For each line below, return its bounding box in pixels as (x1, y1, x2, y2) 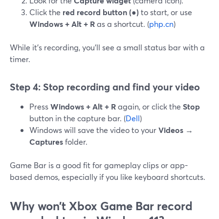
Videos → (158, 125, 193, 135)
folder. (63, 136, 88, 147)
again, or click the (116, 101, 183, 111)
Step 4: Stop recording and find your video (10, 80, 200, 93)
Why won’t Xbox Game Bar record (10, 198, 193, 214)
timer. (10, 54, 30, 64)
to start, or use (139, 7, 192, 17)
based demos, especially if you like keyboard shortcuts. (10, 172, 205, 182)
